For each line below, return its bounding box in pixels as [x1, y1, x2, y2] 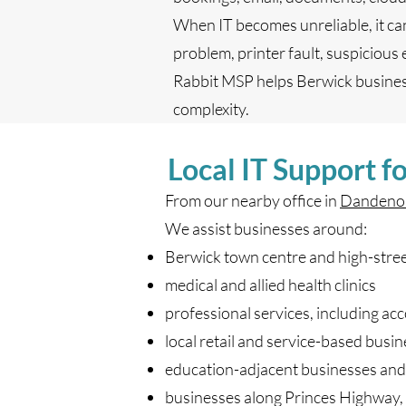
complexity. [173, 99, 249, 119]
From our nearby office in [165, 190, 340, 210]
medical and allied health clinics [165, 275, 376, 295]
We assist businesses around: [165, 218, 367, 238]
